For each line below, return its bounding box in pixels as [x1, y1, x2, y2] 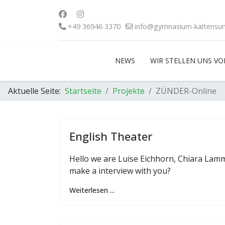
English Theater [69, 129, 152, 144]
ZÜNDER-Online [156, 85, 216, 96]
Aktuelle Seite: [8, 85, 65, 96]
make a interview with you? [69, 165, 171, 176]
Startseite [65, 85, 101, 96]
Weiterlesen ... [69, 185, 115, 195]
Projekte [113, 85, 145, 96]
